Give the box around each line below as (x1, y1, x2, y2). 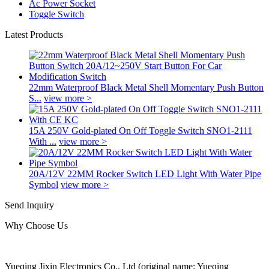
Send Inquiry (5, 199, 54, 210)
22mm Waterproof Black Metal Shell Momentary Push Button (29, 82, 264, 92)
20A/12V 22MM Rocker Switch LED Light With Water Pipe (29, 168, 261, 179)
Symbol (29, 179, 58, 190)
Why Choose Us (5, 220, 68, 231)
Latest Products (5, 29, 63, 40)
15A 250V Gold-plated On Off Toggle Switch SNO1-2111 (29, 125, 252, 136)
